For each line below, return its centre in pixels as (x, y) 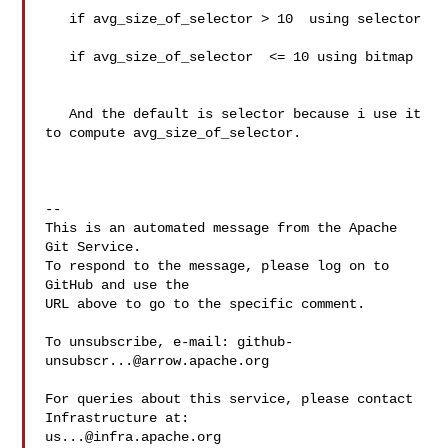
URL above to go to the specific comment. (205, 304)
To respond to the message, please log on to (217, 266)
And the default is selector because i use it (57, 114)
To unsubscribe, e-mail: (141, 342)
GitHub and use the (117, 285)
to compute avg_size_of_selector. (173, 133)
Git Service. (93, 247)
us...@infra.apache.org (133, 437)
